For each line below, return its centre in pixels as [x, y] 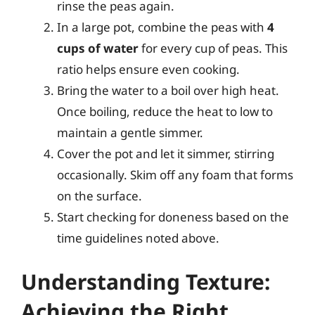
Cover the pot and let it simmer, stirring [166, 154]
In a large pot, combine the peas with [162, 27]
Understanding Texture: [146, 281]
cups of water [98, 48]
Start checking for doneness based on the [173, 217]
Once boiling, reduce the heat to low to [165, 111]
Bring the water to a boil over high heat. [168, 90]
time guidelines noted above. [138, 238]
